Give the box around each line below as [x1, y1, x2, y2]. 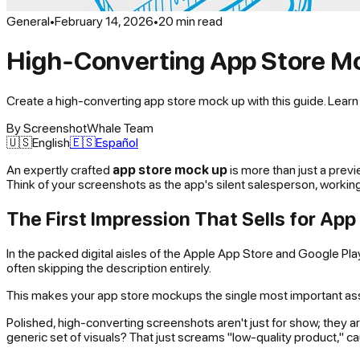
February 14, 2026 [55, 14, 153, 28]
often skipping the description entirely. [6, 260, 211, 275]
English [32, 134, 70, 149]
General [6, 14, 50, 28]
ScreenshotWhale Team [23, 120, 153, 135]
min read [174, 14, 223, 28]
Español [96, 134, 138, 149]
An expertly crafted [6, 162, 112, 177]
